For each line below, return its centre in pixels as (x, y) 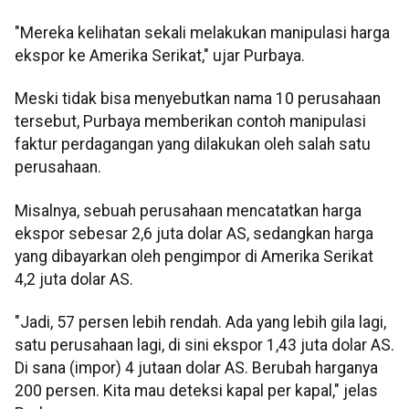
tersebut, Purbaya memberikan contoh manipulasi (190, 122)
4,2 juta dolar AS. (74, 279)
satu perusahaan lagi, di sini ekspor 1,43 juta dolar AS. (204, 346)
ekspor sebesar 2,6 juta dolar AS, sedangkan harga (194, 233)
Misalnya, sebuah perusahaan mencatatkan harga (188, 210)
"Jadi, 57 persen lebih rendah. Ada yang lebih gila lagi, (200, 323)
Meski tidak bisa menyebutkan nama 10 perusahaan (198, 99)
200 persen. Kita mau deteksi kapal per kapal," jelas (196, 391)
